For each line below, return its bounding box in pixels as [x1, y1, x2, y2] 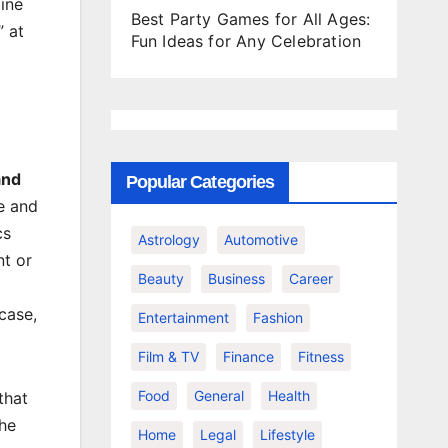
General [193, 386, 244, 404]
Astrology [137, 230, 200, 248]
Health [267, 386, 310, 404]
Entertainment [137, 308, 229, 326]
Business [207, 269, 265, 287]
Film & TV [137, 347, 199, 365]
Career [288, 269, 333, 287]
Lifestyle [259, 425, 315, 443]
